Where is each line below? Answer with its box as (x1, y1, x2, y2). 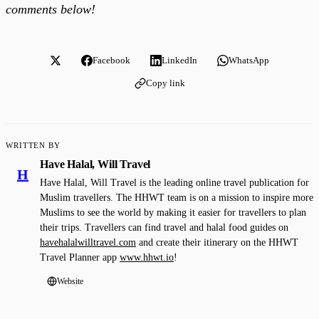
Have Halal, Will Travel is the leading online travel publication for (40, 177, 309, 188)
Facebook (93, 54, 130, 66)
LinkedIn (162, 54, 197, 66)
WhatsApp (229, 54, 269, 66)
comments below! (6, 1, 95, 16)
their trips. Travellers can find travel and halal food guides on (40, 221, 288, 233)
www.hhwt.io (120, 251, 174, 263)
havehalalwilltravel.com (40, 236, 136, 248)
